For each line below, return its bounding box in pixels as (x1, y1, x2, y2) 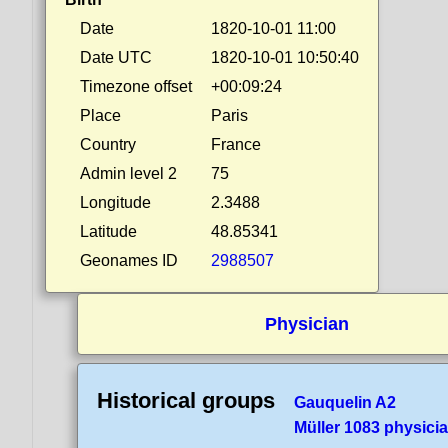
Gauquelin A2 (294, 394, 396, 411)
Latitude (80, 223, 137, 240)
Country (80, 136, 136, 153)
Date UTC (80, 49, 152, 66)
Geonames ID (80, 252, 178, 269)
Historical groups (97, 388, 275, 413)
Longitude (80, 194, 151, 211)
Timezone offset (80, 78, 192, 95)
